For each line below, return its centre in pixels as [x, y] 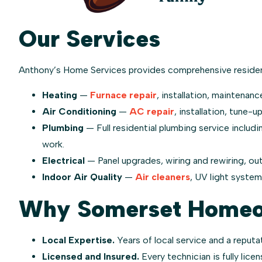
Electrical [63, 160]
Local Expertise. [78, 240]
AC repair [152, 111]
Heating [60, 95]
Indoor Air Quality [82, 177]
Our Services [89, 39]
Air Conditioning [79, 111]
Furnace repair [123, 95]
